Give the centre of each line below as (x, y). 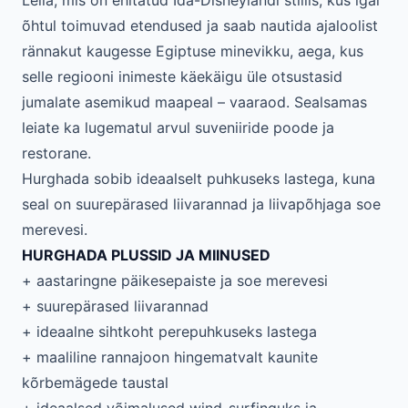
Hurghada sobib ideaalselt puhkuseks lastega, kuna (199, 178)
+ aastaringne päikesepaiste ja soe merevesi (175, 280)
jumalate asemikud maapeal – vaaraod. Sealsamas (194, 102)
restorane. (56, 153)
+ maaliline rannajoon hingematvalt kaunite (170, 357)
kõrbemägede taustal (95, 382)
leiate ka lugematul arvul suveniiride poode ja (178, 127)
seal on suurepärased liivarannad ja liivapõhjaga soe (201, 204)
